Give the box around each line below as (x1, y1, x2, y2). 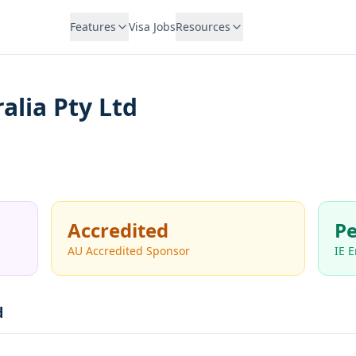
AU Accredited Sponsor (68, 243, 190, 258)
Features (69, 19, 116, 34)
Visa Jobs (128, 19, 176, 34)
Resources (175, 19, 230, 34)
